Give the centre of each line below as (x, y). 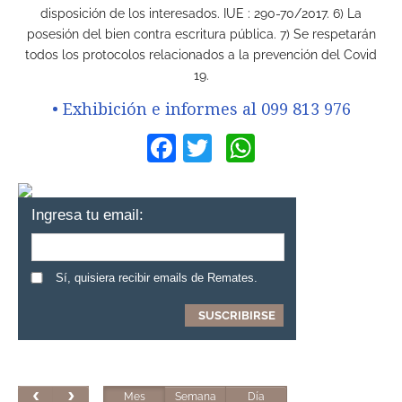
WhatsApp (321, 148)
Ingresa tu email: (87, 214)
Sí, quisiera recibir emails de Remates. (157, 277)
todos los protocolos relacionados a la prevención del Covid (201, 54)
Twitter (254, 148)
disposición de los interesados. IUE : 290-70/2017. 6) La (201, 13)
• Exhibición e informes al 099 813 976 (201, 109)
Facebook (240, 148)
